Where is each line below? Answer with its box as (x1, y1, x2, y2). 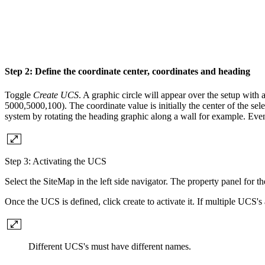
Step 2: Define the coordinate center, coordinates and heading (5, 66, 253, 77)
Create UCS (33, 89, 79, 100)
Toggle (5, 89, 33, 100)
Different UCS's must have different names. (28, 241, 191, 251)
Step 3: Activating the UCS (5, 156, 106, 166)
